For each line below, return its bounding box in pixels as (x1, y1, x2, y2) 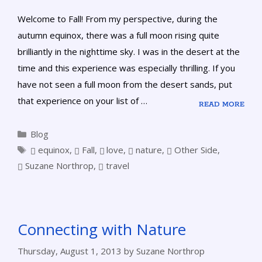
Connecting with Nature (18, 219, 186, 240)
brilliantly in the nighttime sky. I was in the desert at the (18, 46, 240, 58)
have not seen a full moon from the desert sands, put (18, 78, 232, 91)
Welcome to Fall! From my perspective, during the (18, 13, 218, 25)
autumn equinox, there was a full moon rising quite (18, 29, 219, 42)
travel (105, 160, 129, 172)
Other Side (174, 144, 218, 156)
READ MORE (199, 100, 244, 109)
